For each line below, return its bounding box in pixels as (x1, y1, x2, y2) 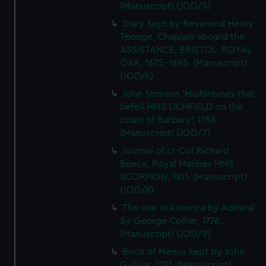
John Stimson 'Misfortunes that (122, 89, 255, 99)
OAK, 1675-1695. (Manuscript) (120, 58, 248, 68)
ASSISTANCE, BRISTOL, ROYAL (120, 45, 252, 55)
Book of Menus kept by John (122, 247, 245, 256)
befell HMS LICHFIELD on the (120, 102, 243, 112)
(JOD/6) (120, 71, 154, 81)
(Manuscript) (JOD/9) (120, 229, 211, 239)
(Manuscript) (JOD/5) (120, 1, 211, 11)
